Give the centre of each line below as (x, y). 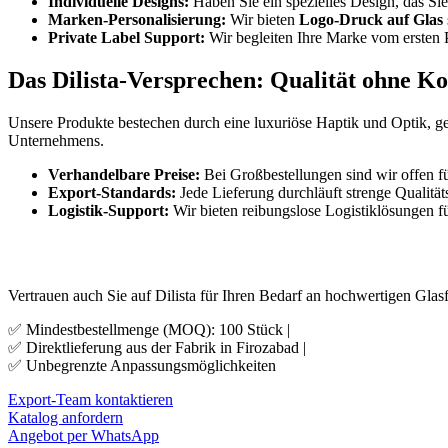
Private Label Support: (126, 37)
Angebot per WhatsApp (83, 435)
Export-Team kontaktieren (90, 399)
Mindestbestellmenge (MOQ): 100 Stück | (156, 329)
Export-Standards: (112, 192)
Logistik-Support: (108, 210)
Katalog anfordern (65, 417)
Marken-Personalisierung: (137, 19)
